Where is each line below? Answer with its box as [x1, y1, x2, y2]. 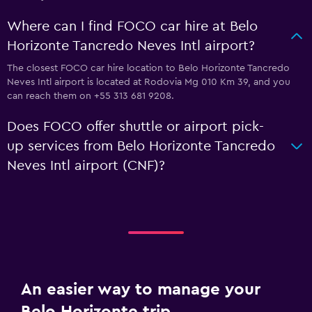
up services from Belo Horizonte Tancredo [7, 139, 275, 153]
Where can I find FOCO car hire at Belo [7, 19, 258, 33]
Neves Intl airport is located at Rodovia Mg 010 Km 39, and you [7, 77, 290, 87]
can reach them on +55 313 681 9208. [7, 91, 174, 101]
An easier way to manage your [21, 281, 260, 298]
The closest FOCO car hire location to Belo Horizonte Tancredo [7, 63, 290, 73]
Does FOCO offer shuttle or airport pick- [7, 120, 264, 134]
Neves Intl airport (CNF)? [7, 159, 165, 173]
